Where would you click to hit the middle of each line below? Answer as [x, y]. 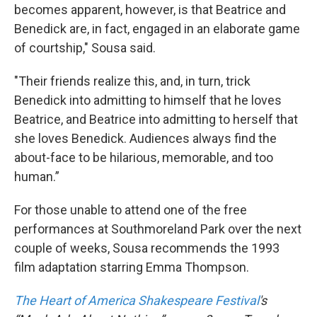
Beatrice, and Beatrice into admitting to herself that [156, 119]
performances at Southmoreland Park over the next [158, 229]
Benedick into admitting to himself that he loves [148, 100]
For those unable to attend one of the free [131, 209]
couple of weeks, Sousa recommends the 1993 [147, 248]
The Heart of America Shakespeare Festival [137, 300]
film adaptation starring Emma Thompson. [132, 267]
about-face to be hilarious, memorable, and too [144, 157]
